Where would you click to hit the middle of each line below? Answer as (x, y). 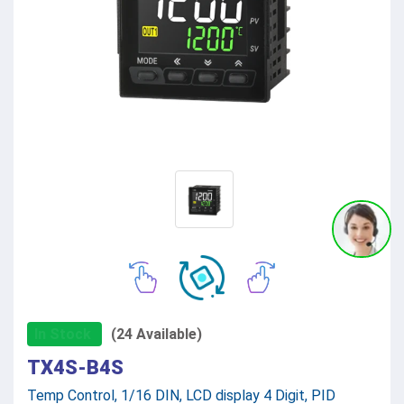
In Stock (63, 334)
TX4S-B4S (75, 367)
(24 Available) (156, 334)
